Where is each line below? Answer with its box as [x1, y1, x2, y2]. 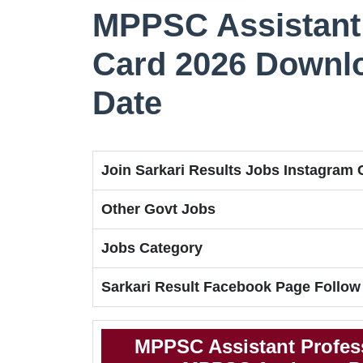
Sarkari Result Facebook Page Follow [101, 279, 361, 296]
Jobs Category [101, 240, 203, 257]
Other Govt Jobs [101, 201, 216, 218]
